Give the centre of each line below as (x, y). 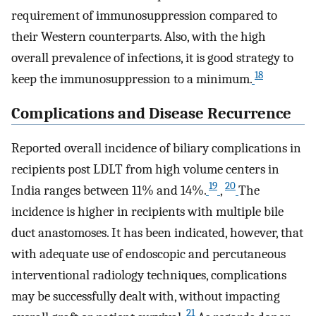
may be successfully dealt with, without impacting (146, 296)
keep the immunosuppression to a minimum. (132, 79)
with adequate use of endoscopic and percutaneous (148, 254)
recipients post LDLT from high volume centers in (145, 169)
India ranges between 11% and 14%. (109, 190)
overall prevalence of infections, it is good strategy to (152, 58)
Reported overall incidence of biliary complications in (156, 148)
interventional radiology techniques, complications (149, 275)
